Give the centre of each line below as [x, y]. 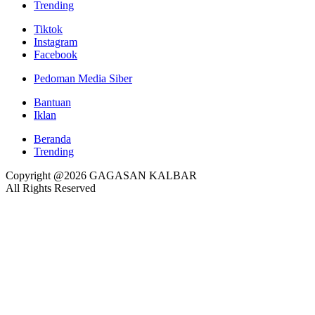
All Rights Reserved [51, 188]
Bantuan [52, 102]
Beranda [52, 139]
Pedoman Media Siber [83, 78]
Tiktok [48, 29]
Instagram [56, 41]
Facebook [56, 54]
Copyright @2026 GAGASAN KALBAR [101, 175]
